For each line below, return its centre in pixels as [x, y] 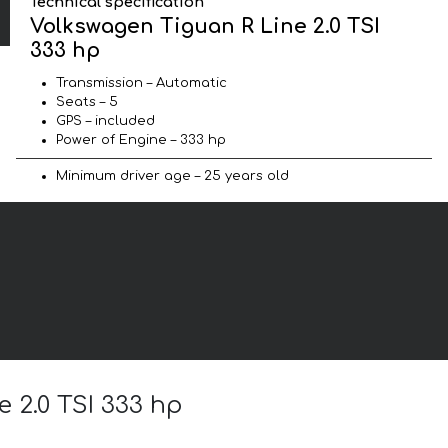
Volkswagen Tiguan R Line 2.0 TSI [205, 26]
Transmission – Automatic [141, 82]
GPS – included [105, 120]
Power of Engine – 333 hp [141, 139]
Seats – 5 [87, 101]
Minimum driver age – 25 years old [172, 175]
